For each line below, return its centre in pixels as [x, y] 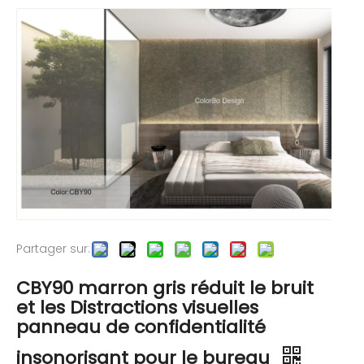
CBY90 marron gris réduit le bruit [165, 288]
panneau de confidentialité [141, 327]
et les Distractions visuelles [137, 307]
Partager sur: [53, 248]
